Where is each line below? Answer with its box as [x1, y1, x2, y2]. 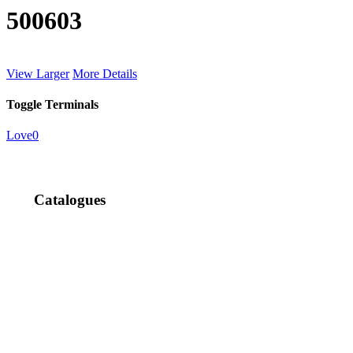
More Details [72, 66, 137, 80]
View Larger [6, 66, 69, 80]
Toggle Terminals [6, 98, 98, 112]
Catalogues [33, 191, 106, 209]
